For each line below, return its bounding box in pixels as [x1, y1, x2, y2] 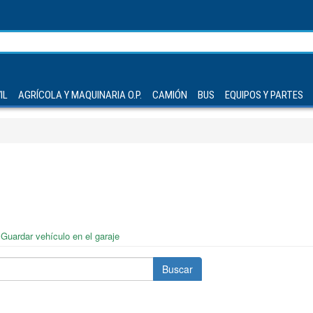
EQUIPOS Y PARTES [224, 89, 303, 101]
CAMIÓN [152, 89, 187, 101]
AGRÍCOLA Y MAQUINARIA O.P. [17, 89, 142, 101]
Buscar [161, 262, 193, 276]
